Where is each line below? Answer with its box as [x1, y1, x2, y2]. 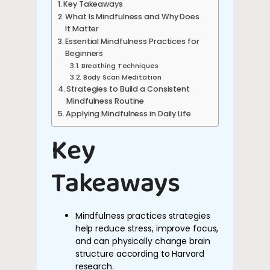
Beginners [65, 48, 104, 58]
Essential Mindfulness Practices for [65, 36, 199, 46]
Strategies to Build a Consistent [66, 83, 190, 94]
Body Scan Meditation [83, 72, 162, 82]
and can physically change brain [75, 234, 210, 247]
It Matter [65, 23, 99, 34]
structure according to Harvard [75, 247, 204, 260]
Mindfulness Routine [66, 95, 145, 106]
